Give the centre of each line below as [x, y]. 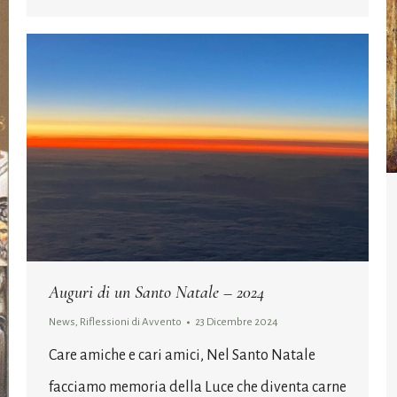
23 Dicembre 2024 [237, 323]
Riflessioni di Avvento [131, 323]
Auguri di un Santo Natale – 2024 [157, 293]
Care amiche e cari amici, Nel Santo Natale [182, 356]
